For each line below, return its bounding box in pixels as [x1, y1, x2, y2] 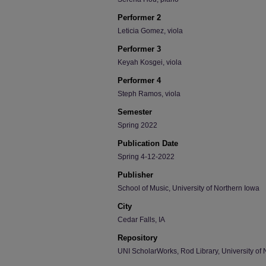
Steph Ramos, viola [118, 90, 180, 98]
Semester [118, 107, 152, 116]
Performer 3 [118, 45, 161, 53]
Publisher [118, 170, 153, 179]
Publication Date [118, 139, 178, 148]
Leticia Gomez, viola [118, 27, 183, 35]
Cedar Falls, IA [118, 216, 165, 224]
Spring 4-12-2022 [118, 153, 175, 161]
